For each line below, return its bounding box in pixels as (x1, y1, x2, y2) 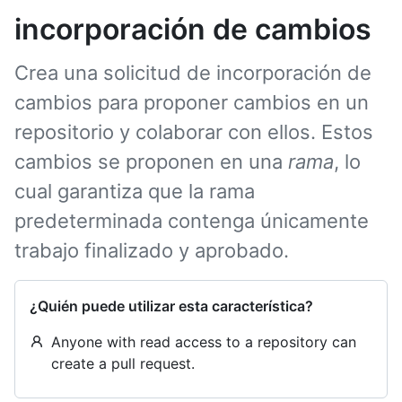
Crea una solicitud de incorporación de (14, 61, 371, 84)
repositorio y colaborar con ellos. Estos (14, 120, 373, 144)
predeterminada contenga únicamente (14, 209, 369, 232)
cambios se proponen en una (14, 150, 288, 173)
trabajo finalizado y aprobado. (14, 239, 289, 262)
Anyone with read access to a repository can (51, 333, 356, 351)
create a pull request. (51, 354, 195, 372)
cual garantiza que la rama (14, 179, 255, 203)
